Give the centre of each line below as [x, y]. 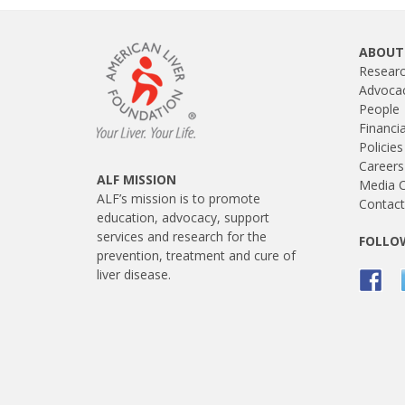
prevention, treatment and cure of [196, 256]
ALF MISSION [137, 180]
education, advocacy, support [183, 218]
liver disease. [134, 275]
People [379, 109]
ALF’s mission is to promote [179, 199]
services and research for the [182, 237]
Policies [381, 147]
